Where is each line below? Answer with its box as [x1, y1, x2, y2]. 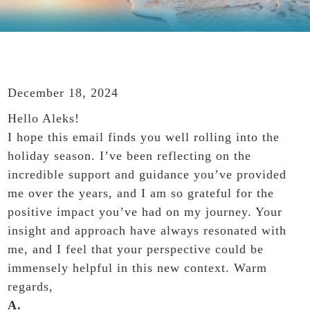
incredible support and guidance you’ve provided [8, 167, 287, 182]
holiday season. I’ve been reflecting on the [8, 149, 252, 163]
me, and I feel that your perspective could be [8, 242, 264, 257]
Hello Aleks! [8, 111, 80, 126]
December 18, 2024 [8, 86, 119, 100]
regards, [8, 280, 54, 294]
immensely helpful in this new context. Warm [8, 261, 268, 275]
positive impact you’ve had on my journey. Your [8, 205, 283, 219]
